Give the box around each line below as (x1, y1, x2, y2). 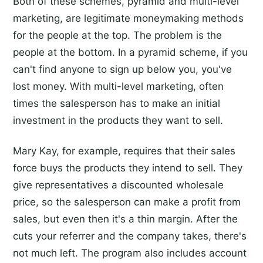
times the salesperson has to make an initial (13, 97, 220, 110)
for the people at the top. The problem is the (13, 29, 222, 42)
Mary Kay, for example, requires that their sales (13, 144, 235, 157)
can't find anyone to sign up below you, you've (13, 63, 232, 76)
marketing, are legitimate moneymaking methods (13, 12, 244, 25)
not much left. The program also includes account (13, 247, 247, 259)
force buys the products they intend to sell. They (13, 161, 242, 174)
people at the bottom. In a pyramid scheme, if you (13, 46, 248, 59)
